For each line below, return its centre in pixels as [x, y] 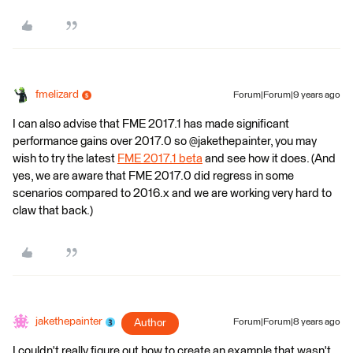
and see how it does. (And [269, 159]
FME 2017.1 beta [160, 159]
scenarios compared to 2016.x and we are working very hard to [172, 193]
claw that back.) [53, 211]
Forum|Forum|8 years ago [287, 322]
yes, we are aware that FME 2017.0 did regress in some [153, 176]
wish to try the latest [65, 159]
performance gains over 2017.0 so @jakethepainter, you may [165, 141]
